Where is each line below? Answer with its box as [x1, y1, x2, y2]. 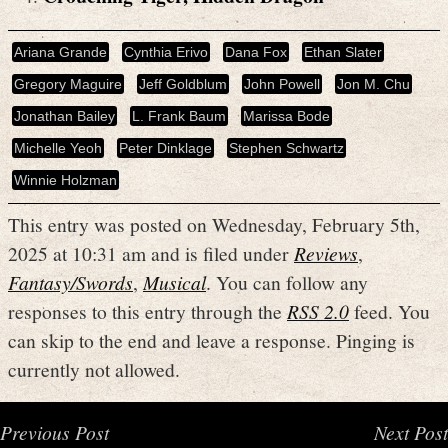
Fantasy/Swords [8, 268, 133, 295]
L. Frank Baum [132, 107, 226, 124]
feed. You [349, 297, 430, 324]
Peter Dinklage [119, 139, 212, 156]
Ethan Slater [304, 43, 382, 60]
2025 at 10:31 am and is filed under [8, 239, 294, 266]
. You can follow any [206, 268, 368, 295]
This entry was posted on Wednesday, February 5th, [8, 210, 420, 237]
